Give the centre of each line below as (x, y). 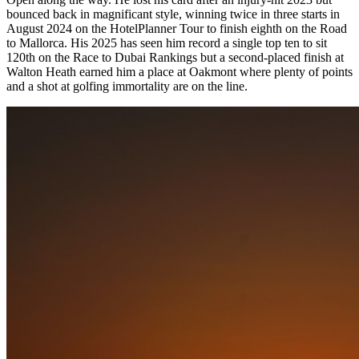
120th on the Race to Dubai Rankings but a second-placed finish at (175, 58)
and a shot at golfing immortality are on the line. (127, 87)
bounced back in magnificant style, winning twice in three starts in (173, 14)
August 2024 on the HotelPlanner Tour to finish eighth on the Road (177, 29)
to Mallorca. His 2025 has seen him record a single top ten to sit (167, 43)
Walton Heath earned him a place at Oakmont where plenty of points (179, 72)
